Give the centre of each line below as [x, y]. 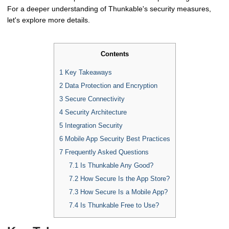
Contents [114, 54]
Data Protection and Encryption [110, 85]
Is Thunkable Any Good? [116, 165]
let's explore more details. [49, 20]
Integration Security [93, 125]
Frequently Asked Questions [106, 152]
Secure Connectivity [94, 99]
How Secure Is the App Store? [124, 178]
